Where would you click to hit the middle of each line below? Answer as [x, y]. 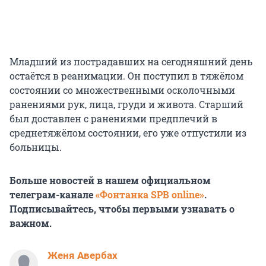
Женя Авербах [83, 256]
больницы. [36, 147]
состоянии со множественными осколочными [122, 90]
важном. [31, 223]
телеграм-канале [53, 195]
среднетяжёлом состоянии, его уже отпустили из [128, 133]
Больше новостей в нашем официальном [110, 180]
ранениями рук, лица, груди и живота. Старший [126, 104]
